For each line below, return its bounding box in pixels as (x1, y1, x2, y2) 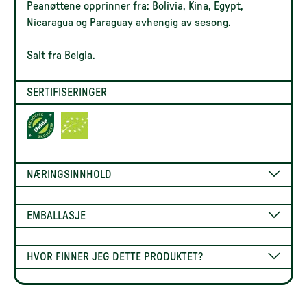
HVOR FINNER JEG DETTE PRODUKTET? (27, 251, 203, 262)
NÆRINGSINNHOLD (27, 169, 112, 180)
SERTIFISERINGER (27, 87, 107, 98)
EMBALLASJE (27, 210, 86, 221)
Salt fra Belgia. (27, 50, 98, 61)
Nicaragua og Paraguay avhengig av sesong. (27, 17, 231, 28)
